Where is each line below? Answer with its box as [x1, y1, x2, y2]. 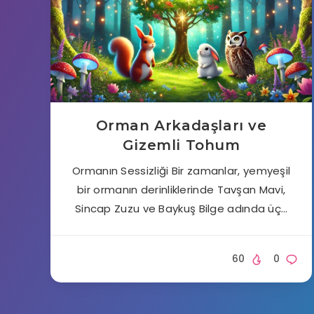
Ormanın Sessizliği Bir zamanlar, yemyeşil [72, 163, 291, 178]
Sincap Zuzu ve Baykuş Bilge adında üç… [74, 201, 288, 216]
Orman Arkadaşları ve [95, 117, 267, 134]
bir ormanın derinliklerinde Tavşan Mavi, [77, 182, 286, 197]
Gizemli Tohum [122, 137, 240, 153]
